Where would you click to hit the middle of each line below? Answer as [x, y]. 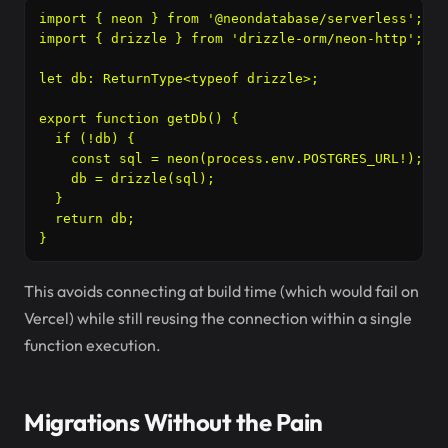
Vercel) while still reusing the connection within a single [218, 318]
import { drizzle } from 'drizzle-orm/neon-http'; [231, 38]
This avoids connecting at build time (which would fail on [221, 291]
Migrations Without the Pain [173, 422]
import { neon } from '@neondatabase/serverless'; [231, 18]
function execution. [92, 345]
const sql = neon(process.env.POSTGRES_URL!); [231, 158]
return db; [87, 218]
